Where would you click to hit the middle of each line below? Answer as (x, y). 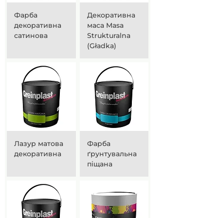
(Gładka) (101, 45)
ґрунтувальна (112, 154)
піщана (100, 164)
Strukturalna (109, 35)
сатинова (31, 35)
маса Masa (105, 25)
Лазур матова (39, 144)
